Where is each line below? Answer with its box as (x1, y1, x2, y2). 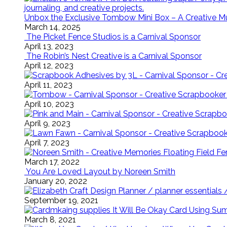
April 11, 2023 (24, 80, 72, 90)
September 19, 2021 (24, 196, 98, 205)
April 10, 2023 (24, 99, 74, 109)
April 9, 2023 (24, 119, 70, 128)
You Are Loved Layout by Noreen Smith (26, 167, 175, 176)
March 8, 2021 (24, 215, 76, 224)
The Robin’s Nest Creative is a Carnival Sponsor (26, 51, 202, 61)
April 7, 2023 (24, 138, 69, 147)
